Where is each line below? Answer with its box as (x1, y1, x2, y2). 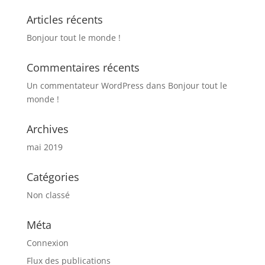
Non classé (26, 189, 70, 201)
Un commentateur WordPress (26, 79, 144, 91)
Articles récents (26, 12, 103, 27)
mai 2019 (26, 141, 63, 153)
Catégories (26, 169, 79, 184)
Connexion (26, 237, 69, 248)
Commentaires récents (26, 60, 140, 75)
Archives (26, 121, 69, 136)
